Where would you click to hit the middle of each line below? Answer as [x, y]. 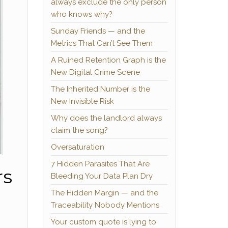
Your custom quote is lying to [103, 222]
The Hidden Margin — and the [104, 193]
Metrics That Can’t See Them [102, 43]
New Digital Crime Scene [95, 72]
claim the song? [79, 130]
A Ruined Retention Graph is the [108, 60]
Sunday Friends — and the [98, 31]
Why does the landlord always [106, 118]
